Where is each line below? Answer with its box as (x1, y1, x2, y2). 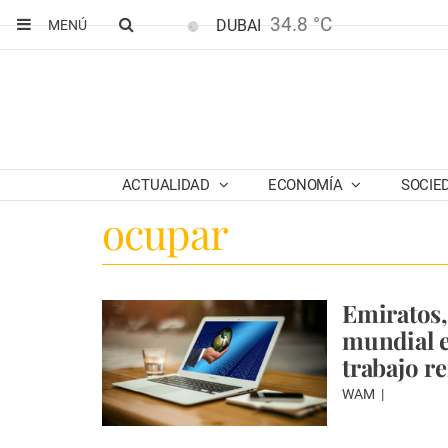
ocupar (102, 205, 228, 261)
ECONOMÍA (267, 176, 347, 194)
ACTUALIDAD (121, 176, 214, 194)
